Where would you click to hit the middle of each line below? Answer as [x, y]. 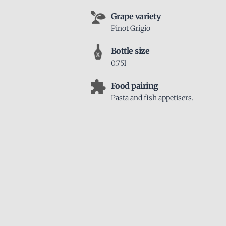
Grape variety [136, 16]
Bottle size [130, 51]
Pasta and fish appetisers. [152, 98]
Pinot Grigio [130, 28]
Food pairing [134, 86]
